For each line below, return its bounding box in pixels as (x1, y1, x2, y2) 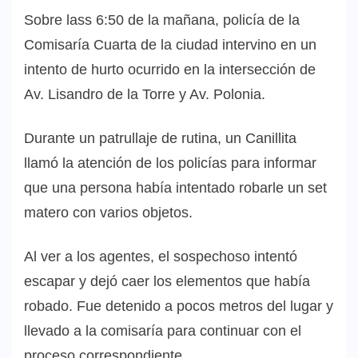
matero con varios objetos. (24, 204, 193, 221)
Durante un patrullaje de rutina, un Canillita (24, 129, 296, 146)
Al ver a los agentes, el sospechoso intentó (24, 248, 297, 265)
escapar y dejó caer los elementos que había (24, 272, 310, 289)
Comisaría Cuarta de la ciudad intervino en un (24, 36, 316, 53)
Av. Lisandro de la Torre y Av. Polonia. (24, 86, 265, 102)
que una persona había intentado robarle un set (24, 179, 327, 196)
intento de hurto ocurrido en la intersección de (24, 61, 316, 78)
